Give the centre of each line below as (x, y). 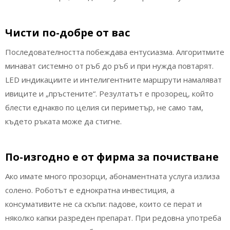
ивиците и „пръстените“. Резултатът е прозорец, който (109, 93)
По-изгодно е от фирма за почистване (112, 157)
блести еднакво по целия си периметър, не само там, (104, 107)
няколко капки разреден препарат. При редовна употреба (113, 218)
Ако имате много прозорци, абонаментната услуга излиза (112, 176)
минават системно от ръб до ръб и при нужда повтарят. (109, 65)
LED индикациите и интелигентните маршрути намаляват (113, 79)
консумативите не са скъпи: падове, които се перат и (103, 204)
